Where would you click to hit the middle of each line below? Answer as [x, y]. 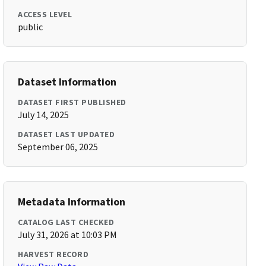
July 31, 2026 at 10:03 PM [68, 235]
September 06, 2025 [58, 147]
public [31, 27]
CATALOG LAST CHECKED [66, 222]
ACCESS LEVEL [45, 14]
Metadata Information [72, 202]
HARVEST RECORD [53, 254]
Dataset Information [67, 82]
